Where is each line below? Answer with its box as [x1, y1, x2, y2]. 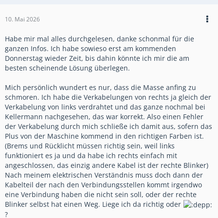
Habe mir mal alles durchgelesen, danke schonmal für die [5, 34, 194, 43]
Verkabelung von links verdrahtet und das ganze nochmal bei [5, 102, 205, 111]
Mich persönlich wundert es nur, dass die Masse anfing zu [5, 82, 196, 92]
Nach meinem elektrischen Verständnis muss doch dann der [5, 170, 203, 180]
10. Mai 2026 [5, 15, 40, 23]
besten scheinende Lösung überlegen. [5, 63, 130, 73]
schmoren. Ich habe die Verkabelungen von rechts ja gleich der [5, 92, 211, 102]
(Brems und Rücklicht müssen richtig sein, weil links [5, 141, 175, 150]
